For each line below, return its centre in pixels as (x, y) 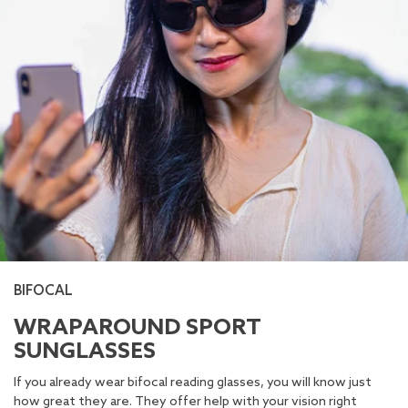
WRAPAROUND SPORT (138, 329)
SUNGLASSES (85, 352)
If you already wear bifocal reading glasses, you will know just (193, 383)
